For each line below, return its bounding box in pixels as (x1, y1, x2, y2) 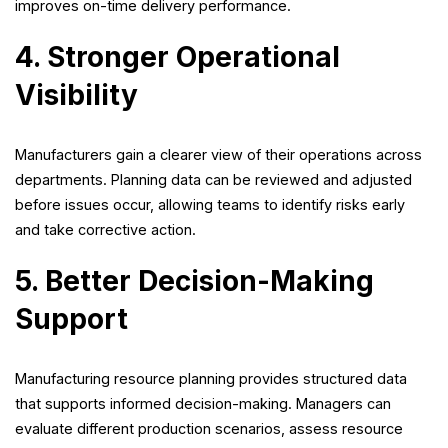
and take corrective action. (15, 221, 196, 239)
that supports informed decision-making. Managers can (15, 395, 391, 413)
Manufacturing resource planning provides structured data (15, 370, 407, 388)
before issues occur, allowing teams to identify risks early (15, 196, 405, 214)
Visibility (15, 78, 138, 113)
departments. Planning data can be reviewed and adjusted (15, 171, 412, 189)
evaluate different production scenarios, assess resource (15, 420, 403, 438)
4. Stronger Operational (15, 40, 340, 75)
